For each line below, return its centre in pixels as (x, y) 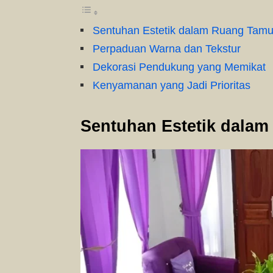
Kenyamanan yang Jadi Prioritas (172, 85)
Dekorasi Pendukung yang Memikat (179, 67)
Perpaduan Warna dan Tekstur (167, 49)
